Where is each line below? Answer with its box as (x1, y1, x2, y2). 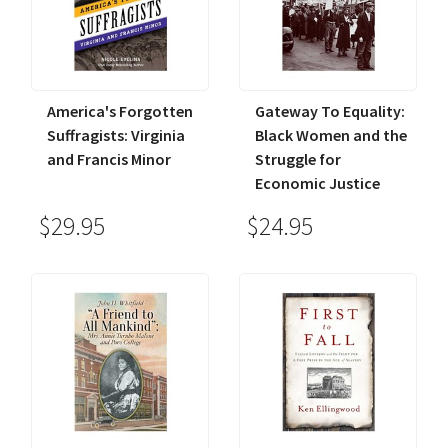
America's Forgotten (47, 101, 193, 122)
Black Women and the (255, 125, 407, 146)
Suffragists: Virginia (47, 125, 185, 146)
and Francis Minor (47, 149, 171, 170)
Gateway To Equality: (255, 101, 405, 122)
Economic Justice (255, 173, 380, 194)
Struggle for (255, 149, 341, 170)
